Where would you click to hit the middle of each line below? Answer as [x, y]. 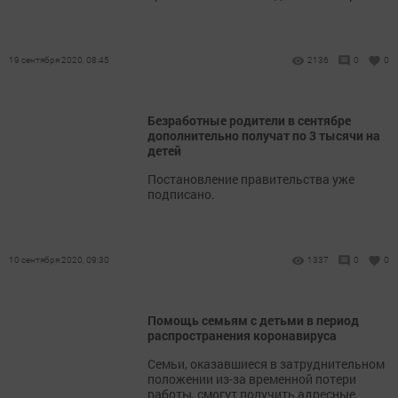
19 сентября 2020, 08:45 [59, 60]
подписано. [181, 194]
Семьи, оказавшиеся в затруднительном [266, 364]
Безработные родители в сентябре [249, 120]
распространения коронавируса [242, 335]
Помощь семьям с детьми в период [253, 320]
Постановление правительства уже [251, 179]
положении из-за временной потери [252, 379]
